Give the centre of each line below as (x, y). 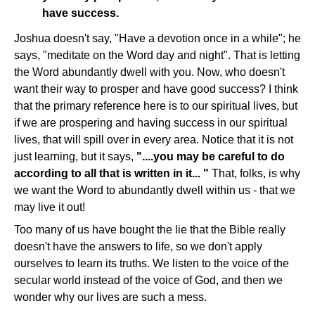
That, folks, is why (255, 174)
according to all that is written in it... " (111, 174)
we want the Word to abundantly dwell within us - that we (155, 191)
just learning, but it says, (75, 157)
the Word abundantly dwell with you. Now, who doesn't (149, 72)
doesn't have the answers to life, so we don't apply (138, 247)
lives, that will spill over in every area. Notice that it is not (154, 140)
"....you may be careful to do (211, 157)
